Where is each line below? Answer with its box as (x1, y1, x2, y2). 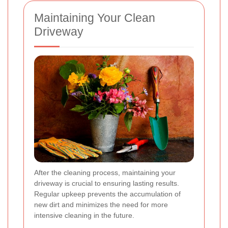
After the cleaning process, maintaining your (34, 168, 176, 177)
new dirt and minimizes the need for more (34, 200, 168, 209)
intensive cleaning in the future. (34, 211, 134, 219)
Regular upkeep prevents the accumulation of (34, 189, 181, 198)
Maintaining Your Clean (34, 11, 155, 24)
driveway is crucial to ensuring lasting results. (34, 179, 179, 187)
